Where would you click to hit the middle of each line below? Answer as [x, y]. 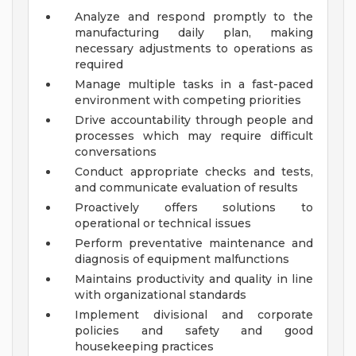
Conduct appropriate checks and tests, [194, 172]
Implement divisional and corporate [194, 315]
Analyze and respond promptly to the [194, 17]
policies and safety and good [194, 331]
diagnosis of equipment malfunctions [182, 259]
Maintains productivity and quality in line [194, 279]
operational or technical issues [163, 224]
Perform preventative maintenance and [194, 244]
